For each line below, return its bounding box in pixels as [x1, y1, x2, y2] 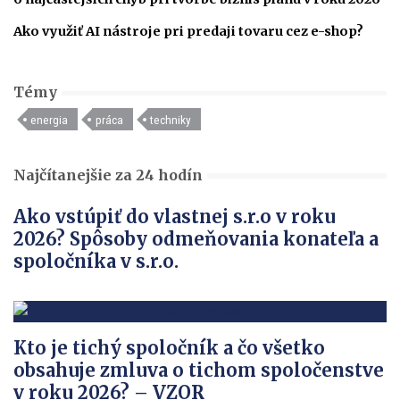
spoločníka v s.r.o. [13, 250, 179, 273]
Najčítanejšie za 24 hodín [13, 166, 203, 185]
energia [30, 112, 69, 127]
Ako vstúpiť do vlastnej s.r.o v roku [13, 205, 336, 229]
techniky [149, 112, 191, 127]
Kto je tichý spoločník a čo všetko [13, 337, 325, 360]
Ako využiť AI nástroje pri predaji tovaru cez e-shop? [13, 23, 363, 40]
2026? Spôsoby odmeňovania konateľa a [13, 228, 379, 251]
